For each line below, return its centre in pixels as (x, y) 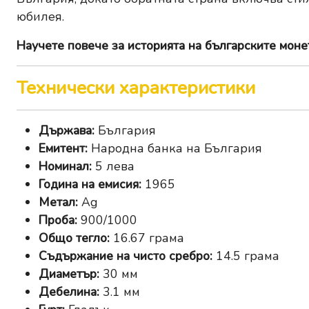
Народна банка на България (177, 149)
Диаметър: (69, 274)
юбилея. (40, 17)
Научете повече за (72, 46)
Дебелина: (69, 292)
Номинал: (65, 167)
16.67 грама (147, 238)
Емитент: (63, 149)
